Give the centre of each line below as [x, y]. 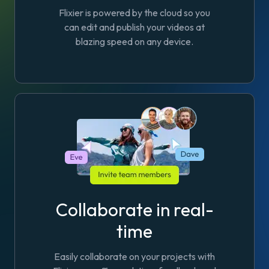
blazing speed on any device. [134, 41]
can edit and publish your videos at [134, 27]
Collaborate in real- [134, 210]
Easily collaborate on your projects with [134, 257]
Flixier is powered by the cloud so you [134, 12]
